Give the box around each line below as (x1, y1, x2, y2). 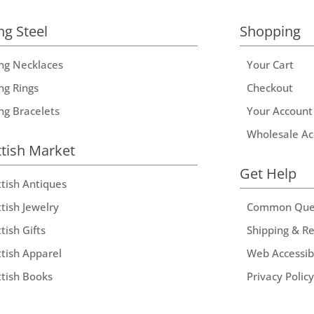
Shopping (239, 21, 301, 41)
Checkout (246, 80, 293, 95)
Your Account (246, 103, 313, 118)
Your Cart (246, 57, 294, 71)
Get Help (239, 163, 296, 183)
